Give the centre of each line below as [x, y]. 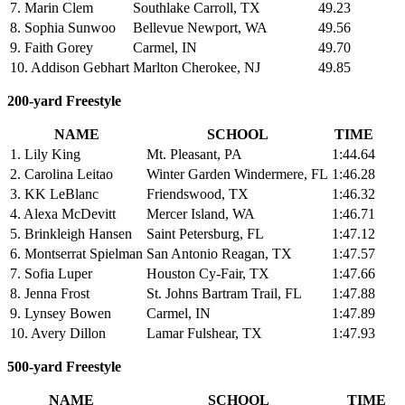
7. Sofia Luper [51, 273]
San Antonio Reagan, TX [219, 253]
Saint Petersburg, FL [205, 233]
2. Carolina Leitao [61, 174]
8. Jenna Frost [50, 293]
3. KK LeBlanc [54, 193]
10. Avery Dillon [58, 333]
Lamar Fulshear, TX [204, 333]
